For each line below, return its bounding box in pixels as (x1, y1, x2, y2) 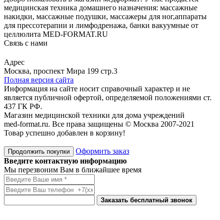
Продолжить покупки (8, 147, 70, 155)
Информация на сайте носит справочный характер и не (4, 84, 190, 93)
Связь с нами (4, 38, 48, 47)
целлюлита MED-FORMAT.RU (4, 29, 108, 38)
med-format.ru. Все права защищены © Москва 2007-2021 (4, 119, 194, 128)
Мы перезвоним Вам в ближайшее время (4, 165, 141, 174)
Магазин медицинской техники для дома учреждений (4, 110, 185, 119)
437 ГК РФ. (4, 102, 42, 110)
